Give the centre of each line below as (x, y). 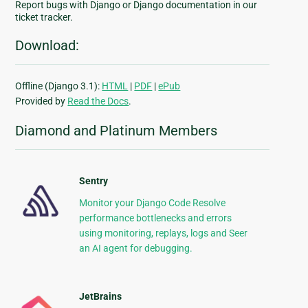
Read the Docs (98, 101)
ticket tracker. (44, 18)
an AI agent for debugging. (135, 249)
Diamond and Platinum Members (117, 131)
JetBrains (100, 297)
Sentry (93, 181)
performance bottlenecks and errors (155, 218)
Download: (47, 46)
